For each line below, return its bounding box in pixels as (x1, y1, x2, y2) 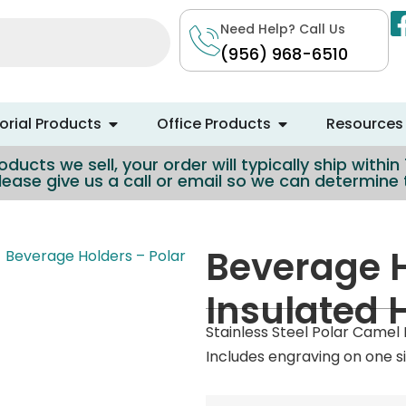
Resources (326, 112, 403, 134)
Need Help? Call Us (220, 20, 346, 38)
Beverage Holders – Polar (5, 245, 186, 266)
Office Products (157, 112, 271, 134)
